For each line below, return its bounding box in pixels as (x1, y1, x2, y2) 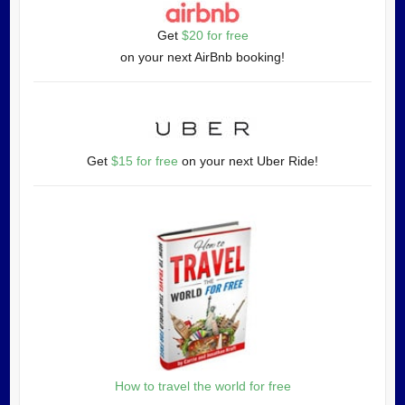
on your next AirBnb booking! (120, 50, 285, 65)
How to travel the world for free (114, 378, 291, 393)
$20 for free (181, 28, 249, 43)
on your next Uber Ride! (178, 154, 318, 169)
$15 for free (111, 154, 178, 169)
